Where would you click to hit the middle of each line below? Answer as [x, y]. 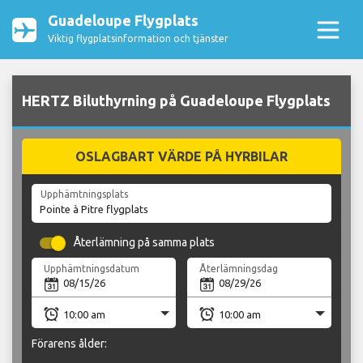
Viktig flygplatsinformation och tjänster [138, 38]
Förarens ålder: [69, 343]
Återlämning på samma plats [145, 243]
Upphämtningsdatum [92, 268]
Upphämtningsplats [84, 194]
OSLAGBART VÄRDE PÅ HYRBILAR [181, 157]
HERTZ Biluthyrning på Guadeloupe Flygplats [176, 101]
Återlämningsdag [239, 268]
